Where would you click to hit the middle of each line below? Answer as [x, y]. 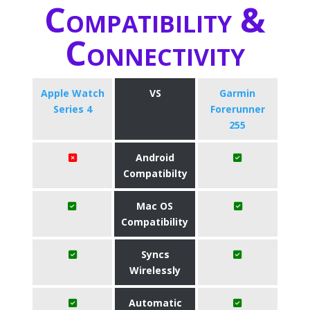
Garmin [238, 93]
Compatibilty [155, 173]
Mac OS [155, 206]
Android [155, 157]
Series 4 [72, 109]
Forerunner [237, 109]
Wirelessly [155, 270]
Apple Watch [72, 93]
